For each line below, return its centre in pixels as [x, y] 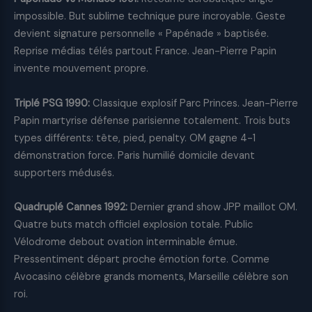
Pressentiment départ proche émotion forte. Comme [142, 260]
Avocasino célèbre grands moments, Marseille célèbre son [151, 277]
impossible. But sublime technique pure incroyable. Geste [150, 16]
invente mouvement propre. [81, 68]
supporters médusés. [64, 173]
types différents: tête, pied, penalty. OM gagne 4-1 [135, 138]
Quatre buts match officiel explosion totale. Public [133, 225]
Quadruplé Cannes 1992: [71, 208]
